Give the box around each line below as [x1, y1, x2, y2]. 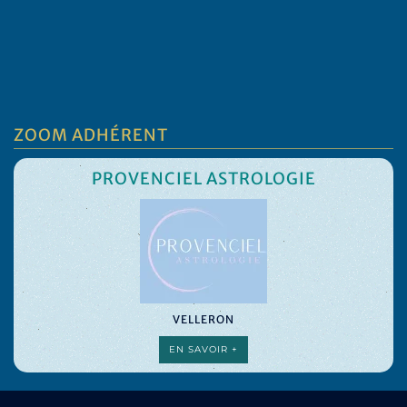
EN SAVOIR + [169, 343, 238, 355]
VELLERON [173, 313, 234, 326]
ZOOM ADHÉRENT [14, 124, 168, 145]
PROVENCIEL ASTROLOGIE [91, 168, 316, 189]
